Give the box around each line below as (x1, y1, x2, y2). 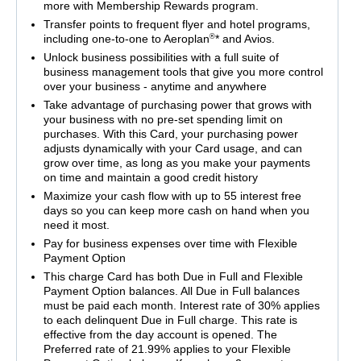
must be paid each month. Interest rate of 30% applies (43, 299, 320, 313)
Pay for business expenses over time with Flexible (43, 237, 297, 251)
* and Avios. (214, 32, 275, 46)
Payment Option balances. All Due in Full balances (43, 284, 300, 298)
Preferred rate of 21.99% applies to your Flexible (43, 342, 291, 356)
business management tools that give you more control (43, 65, 323, 79)
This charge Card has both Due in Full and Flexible (43, 270, 303, 284)
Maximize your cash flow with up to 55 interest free (43, 189, 301, 203)
